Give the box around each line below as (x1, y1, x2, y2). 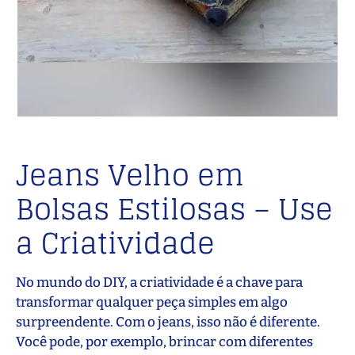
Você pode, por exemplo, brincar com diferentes (16, 334, 313, 351)
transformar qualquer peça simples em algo (16, 294, 288, 311)
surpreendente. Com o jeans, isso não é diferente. (16, 314, 320, 331)
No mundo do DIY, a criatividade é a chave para (16, 274, 303, 292)
